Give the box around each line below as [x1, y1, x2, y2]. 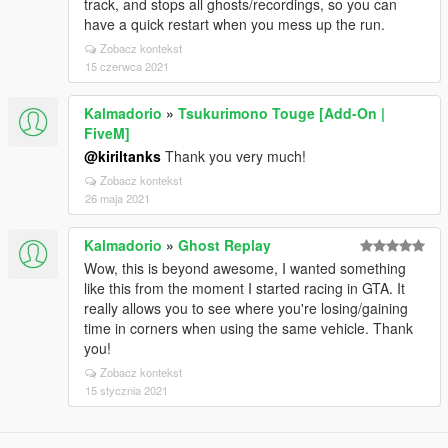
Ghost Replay [178, 235, 271, 255]
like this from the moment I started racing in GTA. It [84, 278, 405, 298]
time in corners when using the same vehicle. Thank [84, 318, 413, 338]
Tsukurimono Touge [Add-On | [178, 103, 385, 123]
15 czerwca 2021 [85, 58, 169, 74]
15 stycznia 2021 [85, 382, 168, 398]
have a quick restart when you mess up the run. [84, 14, 385, 34]
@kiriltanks [84, 146, 161, 166]
